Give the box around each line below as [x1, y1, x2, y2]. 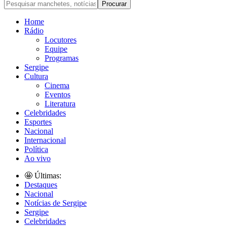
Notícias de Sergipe [24, 198, 87, 207]
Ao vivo [24, 154, 51, 163]
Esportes [24, 117, 52, 126]
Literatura [45, 99, 75, 108]
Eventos [45, 90, 70, 99]
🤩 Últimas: [24, 171, 61, 180]
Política [24, 144, 48, 154]
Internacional [24, 135, 66, 144]
